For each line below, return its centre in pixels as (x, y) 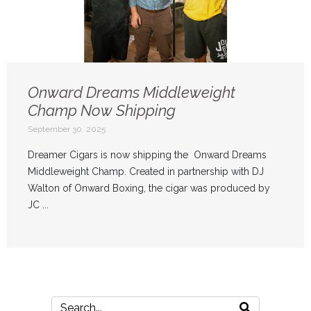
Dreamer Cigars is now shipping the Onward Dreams (147, 155)
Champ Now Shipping (102, 111)
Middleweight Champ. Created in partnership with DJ (146, 172)
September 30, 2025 (67, 129)
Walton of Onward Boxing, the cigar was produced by (149, 188)
